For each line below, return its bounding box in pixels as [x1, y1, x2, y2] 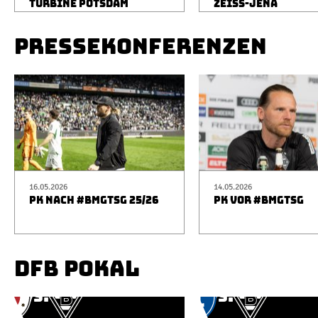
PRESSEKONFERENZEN [14, 35, 267, 57]
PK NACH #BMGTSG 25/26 [29, 195, 159, 205]
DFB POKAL [14, 258, 140, 279]
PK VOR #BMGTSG [214, 195, 304, 205]
